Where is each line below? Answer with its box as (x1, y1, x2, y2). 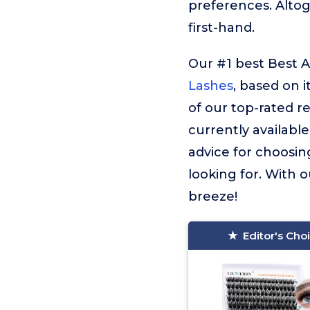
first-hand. (188, 20, 255, 35)
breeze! (188, 189, 237, 204)
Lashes (188, 78, 233, 93)
